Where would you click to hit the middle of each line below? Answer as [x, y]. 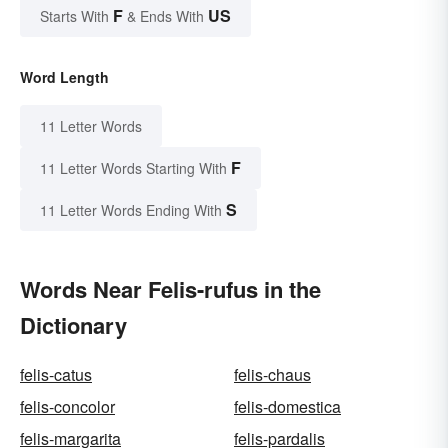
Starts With [76, 16]
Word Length [64, 77]
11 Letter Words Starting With [133, 168]
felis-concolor [67, 407]
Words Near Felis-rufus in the [170, 289]
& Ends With [165, 16]
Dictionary [73, 325]
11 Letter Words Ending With [131, 210]
